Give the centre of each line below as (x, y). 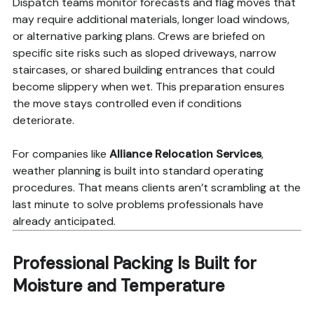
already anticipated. (64, 221)
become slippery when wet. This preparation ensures (148, 87)
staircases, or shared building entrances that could (143, 70)
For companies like (61, 154)
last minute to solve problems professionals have (138, 205)
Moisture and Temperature (118, 286)
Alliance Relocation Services (185, 154)
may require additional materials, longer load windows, (151, 20)
